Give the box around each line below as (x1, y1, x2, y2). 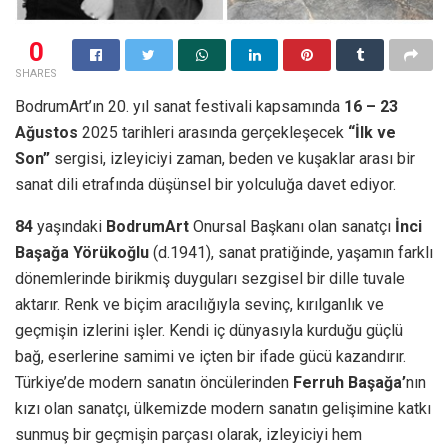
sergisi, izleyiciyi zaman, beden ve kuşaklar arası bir (50, 148, 415, 168)
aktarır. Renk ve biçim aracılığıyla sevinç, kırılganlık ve (15, 294, 384, 314)
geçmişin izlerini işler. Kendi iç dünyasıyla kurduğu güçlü (15, 320, 403, 340)
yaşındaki (33, 216, 106, 236)
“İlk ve (348, 122, 396, 142)
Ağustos (15, 122, 82, 142)
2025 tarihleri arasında (82, 122, 237, 142)
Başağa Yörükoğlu (15, 242, 149, 262)
